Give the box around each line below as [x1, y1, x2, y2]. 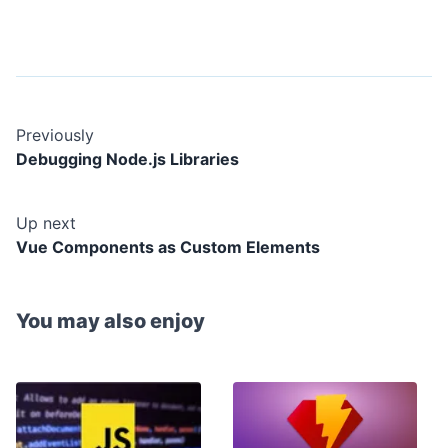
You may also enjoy [16, 308, 205, 333]
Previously [16, 124, 94, 145]
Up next [16, 212, 76, 233]
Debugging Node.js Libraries [16, 148, 239, 169]
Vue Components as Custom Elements [16, 236, 320, 257]
